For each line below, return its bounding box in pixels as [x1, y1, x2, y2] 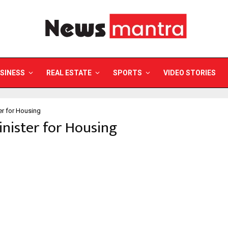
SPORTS [113, 69, 142, 77]
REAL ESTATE [46, 69, 92, 77]
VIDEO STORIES [163, 69, 216, 77]
